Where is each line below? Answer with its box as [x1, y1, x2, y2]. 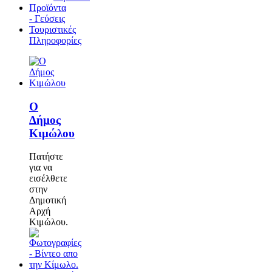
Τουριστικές [29, 24, 76, 35]
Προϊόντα [29, 2, 66, 13]
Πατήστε [29, 151, 63, 162]
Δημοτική [29, 195, 66, 206]
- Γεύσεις [29, 13, 65, 24]
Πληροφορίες [29, 35, 81, 46]
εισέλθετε [29, 173, 67, 184]
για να [29, 162, 52, 173]
